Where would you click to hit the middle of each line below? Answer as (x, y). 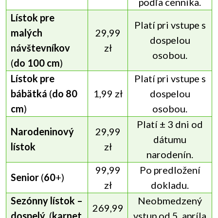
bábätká (30, 94)
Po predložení (170, 170)
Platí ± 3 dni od (170, 124)
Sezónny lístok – (46, 201)
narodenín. (170, 154)
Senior (26, 177)
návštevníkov (40, 48)
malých (26, 33)
